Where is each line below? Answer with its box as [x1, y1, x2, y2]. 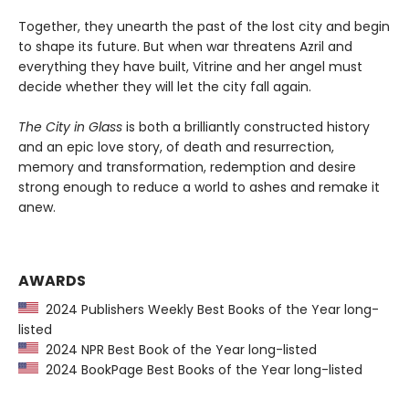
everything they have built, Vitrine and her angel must [18, 57, 362, 76]
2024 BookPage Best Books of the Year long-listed [38, 360, 362, 379]
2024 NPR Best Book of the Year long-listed [38, 340, 317, 359]
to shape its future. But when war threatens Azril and [18, 37, 352, 56]
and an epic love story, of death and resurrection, [18, 137, 334, 156]
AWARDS [18, 269, 86, 291]
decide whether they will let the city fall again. [18, 77, 311, 96]
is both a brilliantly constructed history [122, 117, 370, 136]
